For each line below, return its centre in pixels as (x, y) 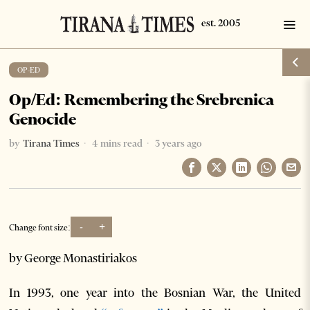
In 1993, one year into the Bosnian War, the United (155, 293)
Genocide (43, 119)
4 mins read (117, 143)
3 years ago (177, 143)
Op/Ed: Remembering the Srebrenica (142, 100)
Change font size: (40, 227)
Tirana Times (52, 143)
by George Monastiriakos (73, 258)
